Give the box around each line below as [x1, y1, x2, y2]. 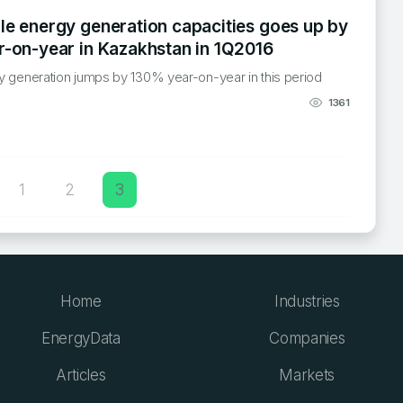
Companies [269, 328, 345, 347]
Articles [56, 365, 106, 384]
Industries [274, 291, 340, 310]
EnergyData [41, 328, 121, 347]
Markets [279, 365, 336, 384]
